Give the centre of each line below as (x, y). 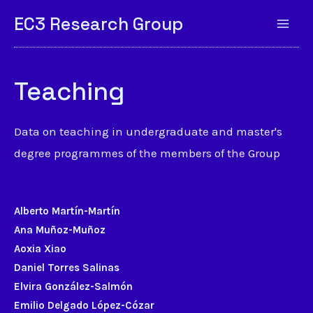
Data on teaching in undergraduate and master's (148, 131)
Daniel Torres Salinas (67, 268)
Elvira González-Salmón (73, 286)
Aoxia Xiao (40, 249)
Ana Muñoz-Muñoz (60, 230)
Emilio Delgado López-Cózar (84, 305)
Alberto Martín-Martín (67, 211)
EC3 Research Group (99, 23)
